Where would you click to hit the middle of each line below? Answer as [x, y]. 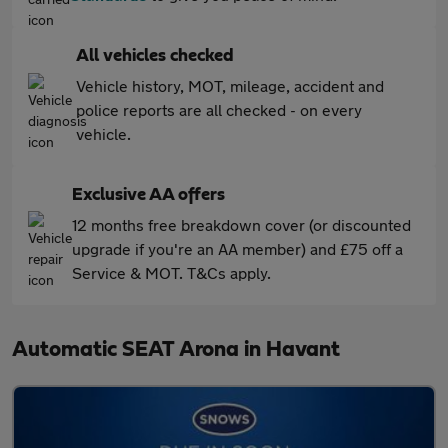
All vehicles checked [155, 56]
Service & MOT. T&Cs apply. [171, 272]
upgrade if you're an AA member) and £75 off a [237, 248]
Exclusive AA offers [148, 195]
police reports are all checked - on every [219, 109]
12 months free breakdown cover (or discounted [241, 224]
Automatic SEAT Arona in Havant [176, 349]
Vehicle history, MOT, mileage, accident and [230, 85]
